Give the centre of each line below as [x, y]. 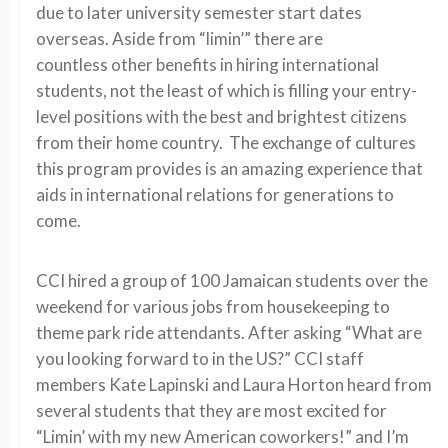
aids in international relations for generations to [215, 194]
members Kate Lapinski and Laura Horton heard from [234, 384]
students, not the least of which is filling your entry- [226, 90]
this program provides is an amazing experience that [229, 168]
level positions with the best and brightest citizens [221, 116]
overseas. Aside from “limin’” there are [179, 38]
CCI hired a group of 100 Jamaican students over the [232, 280]
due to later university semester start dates [199, 12]
